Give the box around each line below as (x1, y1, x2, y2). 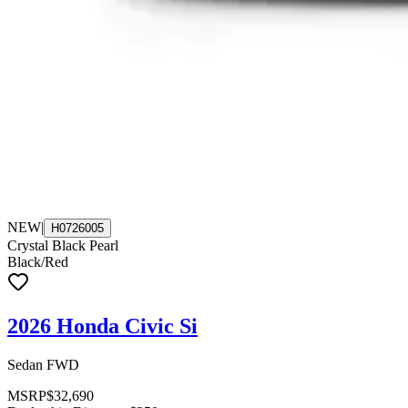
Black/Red (7, 254, 68, 270)
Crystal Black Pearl (7, 238, 118, 254)
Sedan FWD (7, 357, 79, 372)
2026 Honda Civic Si (7, 314, 198, 339)
